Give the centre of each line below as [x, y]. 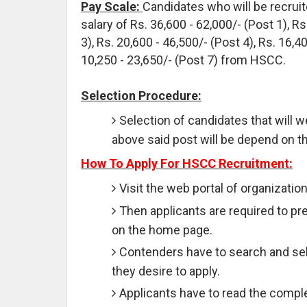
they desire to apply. [166, 271]
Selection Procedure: [141, 95]
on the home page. [162, 230]
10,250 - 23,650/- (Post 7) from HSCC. [183, 60]
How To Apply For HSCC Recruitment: [187, 163]
